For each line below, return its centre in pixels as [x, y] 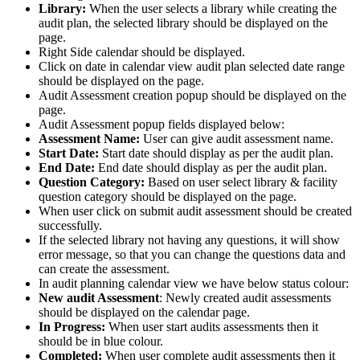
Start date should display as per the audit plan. [216, 153]
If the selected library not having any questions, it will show [189, 239]
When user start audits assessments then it [212, 326]
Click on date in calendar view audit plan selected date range [192, 66]
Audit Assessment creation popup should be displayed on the [192, 95]
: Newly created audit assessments [245, 297]
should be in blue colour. [101, 341]
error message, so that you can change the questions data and [192, 254]
